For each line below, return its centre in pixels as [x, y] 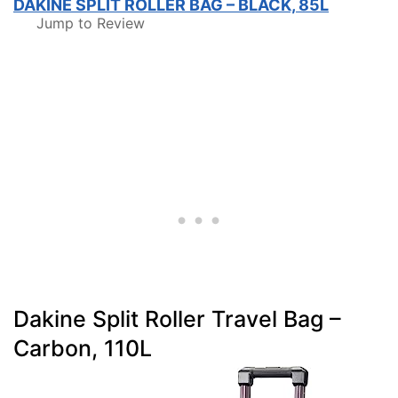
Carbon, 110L [83, 348]
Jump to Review [91, 23]
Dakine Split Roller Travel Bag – [177, 319]
